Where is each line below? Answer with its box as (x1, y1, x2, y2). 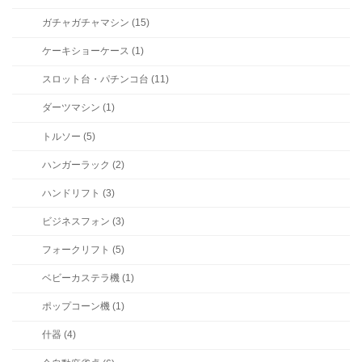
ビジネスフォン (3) (41, 215, 124, 227)
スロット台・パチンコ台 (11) (41, 74, 169, 86)
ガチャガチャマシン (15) (41, 17, 149, 29)
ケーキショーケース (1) (41, 45, 144, 57)
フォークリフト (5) (41, 244, 124, 256)
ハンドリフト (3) (41, 187, 115, 199)
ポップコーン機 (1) (41, 301, 124, 313)
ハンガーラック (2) (41, 158, 124, 170)
